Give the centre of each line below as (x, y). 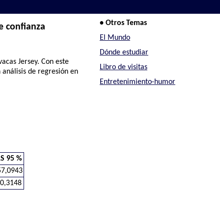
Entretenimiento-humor (137, 82)
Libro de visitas (123, 67)
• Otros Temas (123, 23)
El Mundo (115, 38)
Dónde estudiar (124, 52)
